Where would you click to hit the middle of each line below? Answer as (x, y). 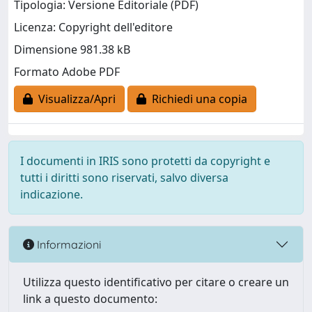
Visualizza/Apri (74, 99)
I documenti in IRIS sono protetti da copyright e (145, 161)
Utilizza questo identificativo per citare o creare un (156, 282)
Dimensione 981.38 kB (72, 50)
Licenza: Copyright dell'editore (93, 28)
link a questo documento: (90, 299)
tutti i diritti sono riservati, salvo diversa (124, 178)
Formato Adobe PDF (67, 72)
